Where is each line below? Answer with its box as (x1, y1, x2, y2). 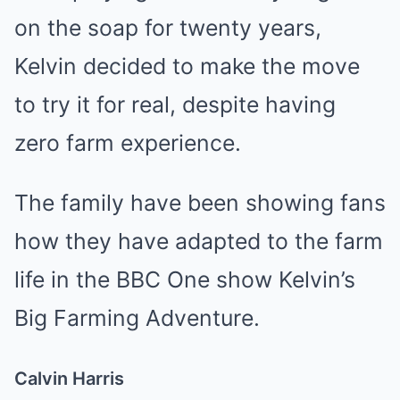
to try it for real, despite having (14, 91, 336, 118)
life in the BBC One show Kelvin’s (14, 266, 355, 293)
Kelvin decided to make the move (14, 53, 360, 79)
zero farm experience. (14, 129, 241, 156)
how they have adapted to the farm (14, 228, 383, 254)
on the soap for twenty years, (14, 14, 321, 41)
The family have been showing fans (14, 189, 386, 216)
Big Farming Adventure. (14, 304, 260, 331)
